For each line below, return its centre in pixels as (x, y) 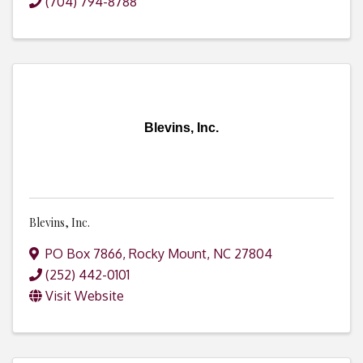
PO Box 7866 (84, 254)
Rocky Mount (168, 254)
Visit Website (85, 296)
